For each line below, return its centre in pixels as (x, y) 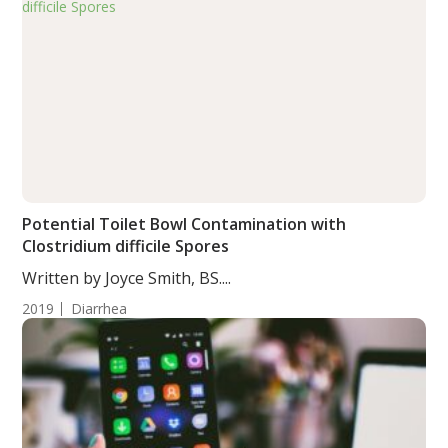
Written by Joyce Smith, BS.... (127, 278)
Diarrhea (99, 308)
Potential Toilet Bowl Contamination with (184, 224)
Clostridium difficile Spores (126, 246)
